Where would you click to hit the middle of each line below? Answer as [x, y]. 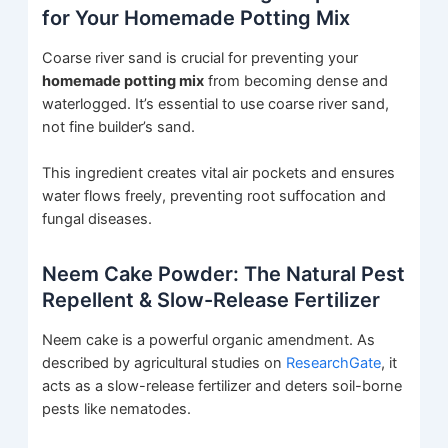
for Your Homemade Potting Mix [196, 17]
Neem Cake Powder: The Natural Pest [224, 273]
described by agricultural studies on [164, 362]
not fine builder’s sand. [119, 126]
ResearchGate [334, 362]
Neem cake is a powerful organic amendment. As [209, 339]
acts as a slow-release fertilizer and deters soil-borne [222, 385]
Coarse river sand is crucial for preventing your [200, 57]
